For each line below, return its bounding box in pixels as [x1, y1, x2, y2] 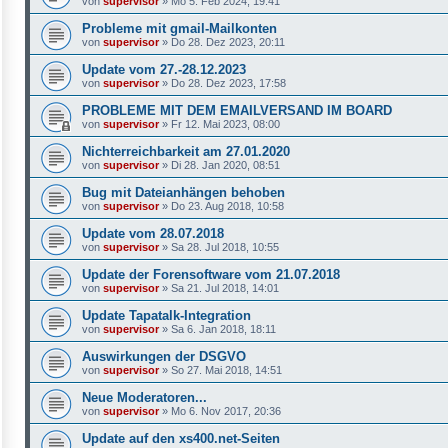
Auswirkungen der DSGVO [82, 348, 246, 364]
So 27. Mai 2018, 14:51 [171, 363, 282, 376]
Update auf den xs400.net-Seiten [82, 430, 280, 446]
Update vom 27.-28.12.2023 [82, 61, 246, 77]
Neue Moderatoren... [82, 389, 207, 405]
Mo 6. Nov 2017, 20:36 [171, 404, 281, 417]
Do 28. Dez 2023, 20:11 [171, 35, 285, 48]
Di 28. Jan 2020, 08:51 [171, 158, 280, 171]
